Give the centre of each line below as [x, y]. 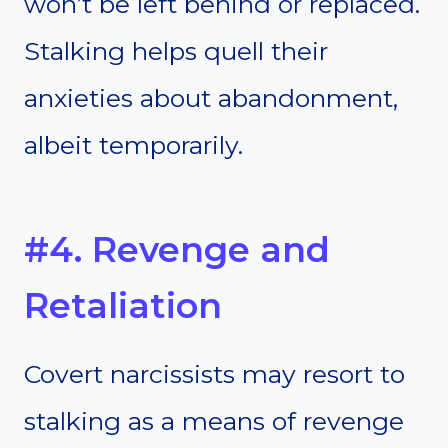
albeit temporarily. [133, 145]
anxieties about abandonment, [211, 98]
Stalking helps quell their [176, 51]
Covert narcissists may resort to [214, 374]
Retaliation [123, 305]
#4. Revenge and [177, 249]
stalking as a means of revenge [214, 421]
